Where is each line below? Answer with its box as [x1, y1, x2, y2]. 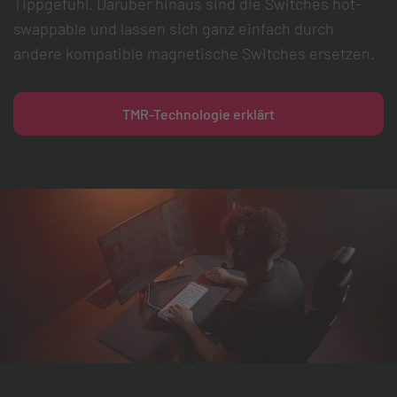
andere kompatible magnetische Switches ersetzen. [13, 43, 375, 64]
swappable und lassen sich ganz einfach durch [13, 19, 334, 39]
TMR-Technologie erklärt [122, 105, 275, 122]
